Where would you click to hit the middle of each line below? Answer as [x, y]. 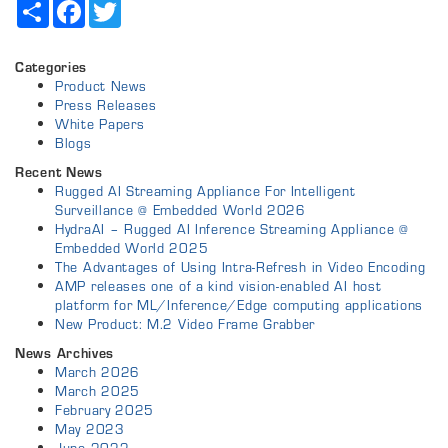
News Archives [65, 353]
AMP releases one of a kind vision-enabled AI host [218, 286]
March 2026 [97, 372]
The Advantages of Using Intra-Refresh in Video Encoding [240, 267]
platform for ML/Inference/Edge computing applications [239, 305]
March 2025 [97, 391]
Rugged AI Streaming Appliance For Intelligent [205, 191]
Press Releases [106, 105]
